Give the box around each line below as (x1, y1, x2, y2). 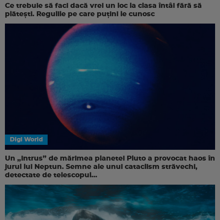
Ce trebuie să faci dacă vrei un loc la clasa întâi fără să (5, 2, 202, 10)
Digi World (10, 136, 43, 142)
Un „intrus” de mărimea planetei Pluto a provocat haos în (5, 155, 215, 162)
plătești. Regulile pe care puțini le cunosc (5, 11, 155, 18)
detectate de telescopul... (5, 171, 97, 179)
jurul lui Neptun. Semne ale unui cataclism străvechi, (5, 163, 197, 170)
